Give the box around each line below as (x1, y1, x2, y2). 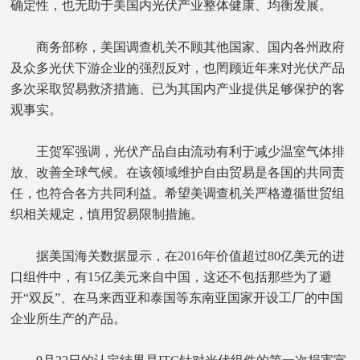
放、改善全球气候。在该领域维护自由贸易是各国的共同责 (10, 165, 346, 179)
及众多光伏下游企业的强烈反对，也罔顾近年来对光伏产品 (10, 60, 346, 75)
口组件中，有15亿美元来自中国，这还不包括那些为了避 (10, 269, 333, 284)
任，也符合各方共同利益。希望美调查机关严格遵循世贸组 (10, 186, 346, 200)
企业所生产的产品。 (10, 311, 127, 325)
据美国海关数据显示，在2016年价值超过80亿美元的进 (10, 248, 346, 263)
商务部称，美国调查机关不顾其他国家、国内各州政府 (10, 39, 346, 54)
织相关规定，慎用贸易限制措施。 (10, 207, 204, 221)
